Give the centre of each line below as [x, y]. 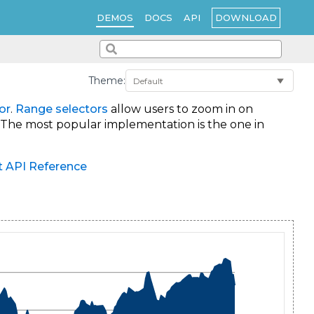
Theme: [107, 80]
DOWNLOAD [246, 17]
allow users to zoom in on [180, 109]
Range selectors [62, 109]
